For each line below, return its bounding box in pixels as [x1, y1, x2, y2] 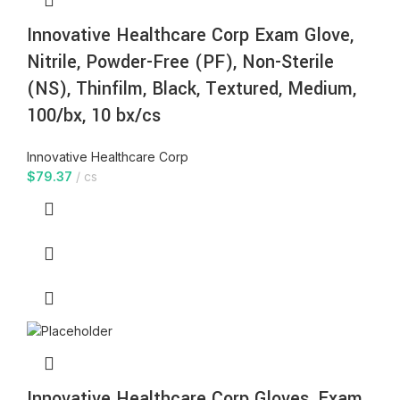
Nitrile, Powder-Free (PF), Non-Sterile [27, 48, 334, 75]
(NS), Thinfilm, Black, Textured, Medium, [27, 75, 356, 102]
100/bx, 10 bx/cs [27, 102, 161, 129]
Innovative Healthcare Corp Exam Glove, [27, 21, 354, 48]
